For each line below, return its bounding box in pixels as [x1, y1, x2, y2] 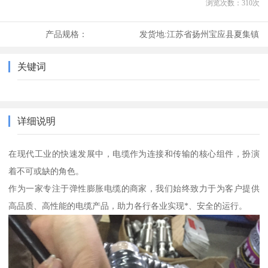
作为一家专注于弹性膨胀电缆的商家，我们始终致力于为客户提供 [8, 184, 260, 194]
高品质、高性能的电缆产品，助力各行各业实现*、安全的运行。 [8, 201, 248, 211]
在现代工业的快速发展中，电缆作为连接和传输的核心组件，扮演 [8, 149, 260, 159]
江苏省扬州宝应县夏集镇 [166, 29, 259, 39]
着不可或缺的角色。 [8, 166, 84, 176]
